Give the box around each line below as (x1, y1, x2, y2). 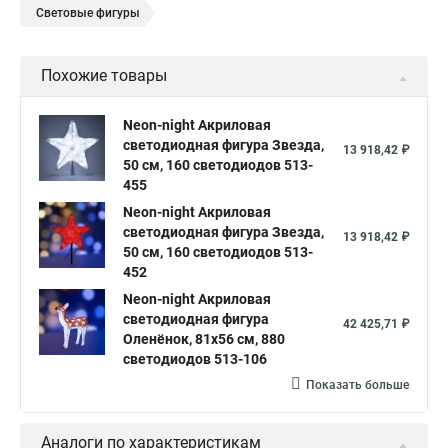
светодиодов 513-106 (123, 351, 267, 367)
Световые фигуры (36, 6, 140, 20)
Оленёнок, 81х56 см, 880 (123, 331, 285, 347)
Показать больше (306, 378, 409, 392)
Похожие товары (41, 66, 167, 85)
